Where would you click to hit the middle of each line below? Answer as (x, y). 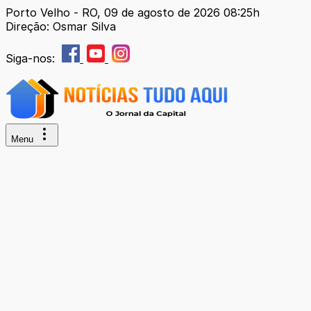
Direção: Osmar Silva (61, 26)
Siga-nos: (32, 58)
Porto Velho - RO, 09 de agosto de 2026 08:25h (133, 12)
